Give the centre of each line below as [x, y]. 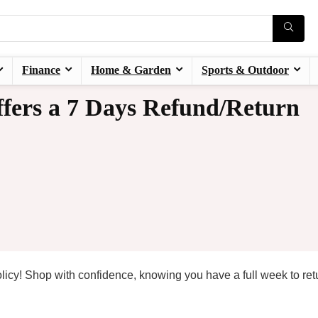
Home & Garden [131, 70]
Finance [41, 70]
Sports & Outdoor [245, 70]
